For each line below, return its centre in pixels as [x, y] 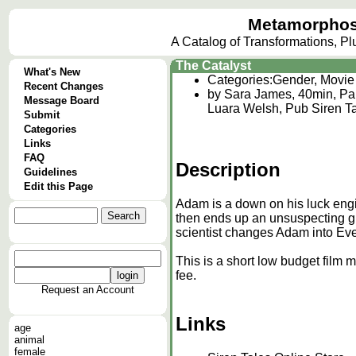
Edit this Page [58, 186]
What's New [52, 72]
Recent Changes [64, 86]
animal [29, 340]
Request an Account [88, 290]
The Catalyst [213, 66]
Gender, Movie [313, 80]
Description [228, 169]
